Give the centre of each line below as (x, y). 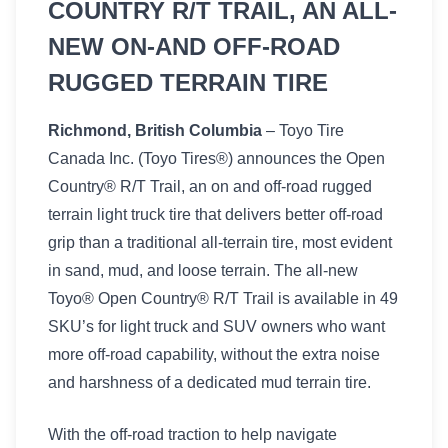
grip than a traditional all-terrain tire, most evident (220, 242)
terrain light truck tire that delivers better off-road (215, 214)
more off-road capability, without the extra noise (214, 354)
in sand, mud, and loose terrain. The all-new (203, 270)
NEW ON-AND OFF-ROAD (194, 46)
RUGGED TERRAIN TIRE (188, 82)
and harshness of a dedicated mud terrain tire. (209, 382)
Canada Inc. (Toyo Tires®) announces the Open (216, 158)
